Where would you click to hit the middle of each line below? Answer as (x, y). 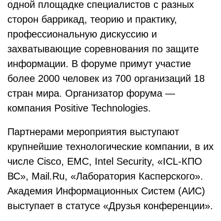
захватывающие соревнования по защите (103, 49)
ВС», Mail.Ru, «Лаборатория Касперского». (105, 176)
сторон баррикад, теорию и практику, (92, 19)
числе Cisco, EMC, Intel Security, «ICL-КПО (105, 161)
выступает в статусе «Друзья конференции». (110, 206)
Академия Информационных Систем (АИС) (106, 191)
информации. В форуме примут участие (99, 64)
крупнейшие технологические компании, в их (110, 147)
